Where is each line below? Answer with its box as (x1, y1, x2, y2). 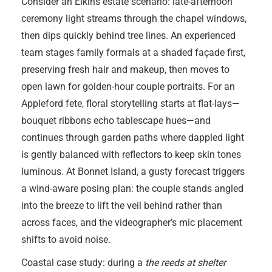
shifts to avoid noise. (21, 234, 110, 245)
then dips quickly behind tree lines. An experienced (21, 30, 236, 41)
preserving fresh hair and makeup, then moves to (21, 64, 229, 75)
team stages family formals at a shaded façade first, (21, 47, 245, 58)
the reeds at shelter (145, 257, 226, 268)
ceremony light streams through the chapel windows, (21, 13, 246, 24)
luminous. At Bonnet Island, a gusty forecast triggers (21, 166, 245, 177)
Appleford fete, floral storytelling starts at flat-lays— (21, 98, 240, 109)
